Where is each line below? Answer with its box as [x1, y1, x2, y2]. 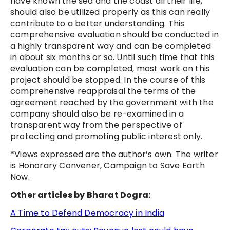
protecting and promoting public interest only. [10, 130, 203, 143]
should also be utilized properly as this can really [10, 6, 210, 18]
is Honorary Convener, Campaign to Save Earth [10, 160, 205, 172]
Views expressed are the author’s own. [14, 148, 176, 161]
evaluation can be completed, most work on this [10, 63, 210, 75]
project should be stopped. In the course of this [10, 74, 206, 86]
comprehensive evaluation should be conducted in [10, 29, 219, 41]
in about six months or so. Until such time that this [10, 51, 215, 64]
